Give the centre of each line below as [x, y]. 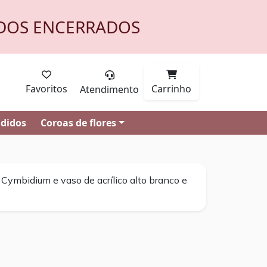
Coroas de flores [79, 123]
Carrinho [171, 89]
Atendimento [109, 89]
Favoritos [46, 89]
